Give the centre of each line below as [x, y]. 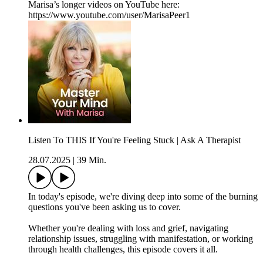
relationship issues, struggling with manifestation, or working [141, 239]
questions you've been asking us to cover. [104, 207]
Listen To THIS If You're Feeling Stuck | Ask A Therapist [134, 140]
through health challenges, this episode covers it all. [123, 249]
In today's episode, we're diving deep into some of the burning [143, 197]
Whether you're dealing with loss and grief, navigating [128, 228]
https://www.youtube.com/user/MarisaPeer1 [109, 15]
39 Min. [92, 160]
